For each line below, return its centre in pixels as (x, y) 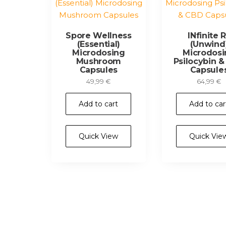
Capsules (99, 70)
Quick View (99, 136)
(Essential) (99, 44)
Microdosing (99, 53)
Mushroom (99, 62)
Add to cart (99, 104)
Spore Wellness (99, 36)
